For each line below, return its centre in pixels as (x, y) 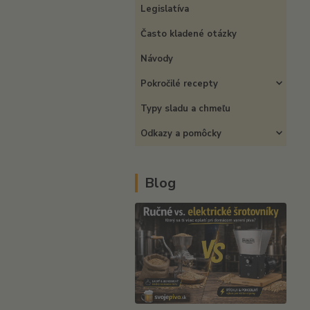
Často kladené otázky (189, 34)
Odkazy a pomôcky (181, 134)
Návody (157, 59)
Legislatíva (165, 9)
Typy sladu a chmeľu (185, 109)
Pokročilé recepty (179, 84)
